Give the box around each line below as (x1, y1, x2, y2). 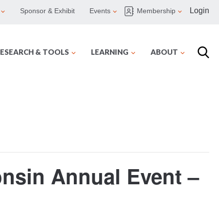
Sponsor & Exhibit (20, 7, 75, 15)
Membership (137, 7, 175, 15)
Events (89, 7, 110, 15)
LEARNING (91, 47, 129, 56)
